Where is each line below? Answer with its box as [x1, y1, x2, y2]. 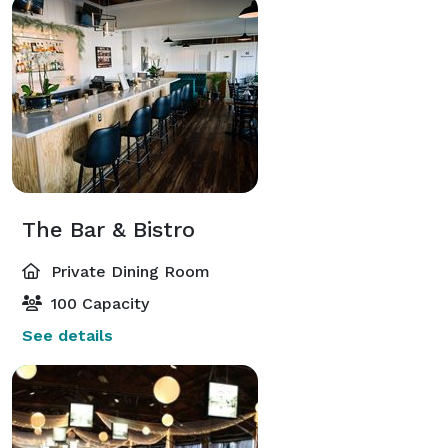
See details [22, 325, 113, 345]
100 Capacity [46, 293, 149, 313]
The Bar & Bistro [22, 216, 195, 242]
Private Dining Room [46, 261, 210, 281]
